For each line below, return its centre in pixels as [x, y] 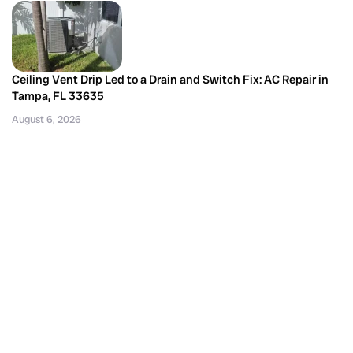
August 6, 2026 [46, 119]
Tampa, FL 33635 [58, 96]
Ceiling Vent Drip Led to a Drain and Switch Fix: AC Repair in [170, 79]
